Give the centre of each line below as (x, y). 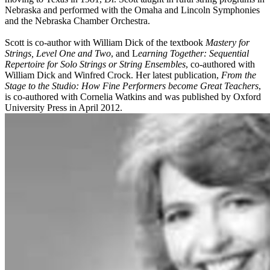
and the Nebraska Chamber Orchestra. (79, 20)
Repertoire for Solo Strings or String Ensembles (95, 64)
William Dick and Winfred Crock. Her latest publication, (113, 75)
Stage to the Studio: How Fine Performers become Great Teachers (132, 86)
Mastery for (228, 42)
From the (239, 75)
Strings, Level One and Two (58, 53)
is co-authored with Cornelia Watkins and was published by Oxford (133, 96)
